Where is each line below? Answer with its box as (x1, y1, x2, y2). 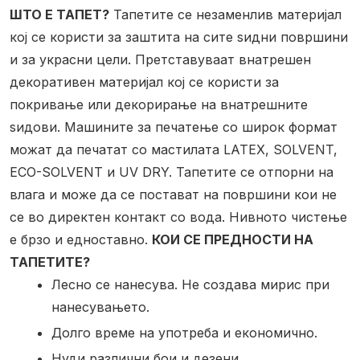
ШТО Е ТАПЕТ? (10, 6, 109, 23)
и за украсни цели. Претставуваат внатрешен (10, 51, 311, 68)
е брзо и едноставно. (10, 231, 152, 248)
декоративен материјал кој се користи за (10, 74, 279, 91)
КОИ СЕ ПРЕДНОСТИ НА (152, 231, 313, 248)
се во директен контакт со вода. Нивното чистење (10, 209, 347, 226)
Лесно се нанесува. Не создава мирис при (51, 276, 329, 293)
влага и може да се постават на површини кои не (10, 186, 337, 203)
